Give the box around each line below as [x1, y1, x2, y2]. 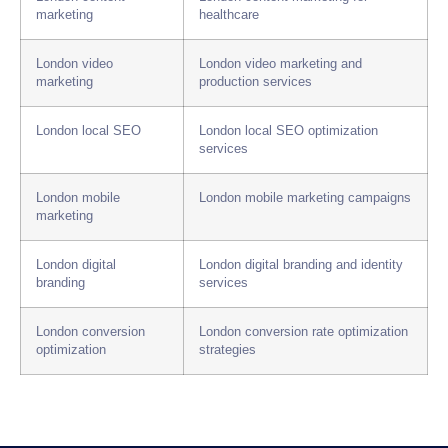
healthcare [199, 8, 259, 23]
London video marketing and [199, 57, 362, 72]
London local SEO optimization [199, 124, 378, 139]
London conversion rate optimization [199, 325, 408, 340]
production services [199, 75, 312, 90]
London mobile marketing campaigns [199, 191, 411, 206]
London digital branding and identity [199, 258, 403, 273]
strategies [199, 343, 256, 358]
